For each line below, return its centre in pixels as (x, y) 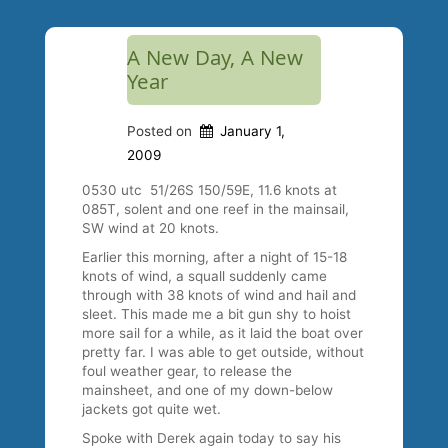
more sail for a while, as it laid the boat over (223, 333)
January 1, (252, 130)
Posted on (162, 130)
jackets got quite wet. (152, 409)
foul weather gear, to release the (187, 371)
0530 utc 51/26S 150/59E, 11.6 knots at (210, 190)
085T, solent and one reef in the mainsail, (216, 209)
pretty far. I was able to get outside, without (223, 352)
